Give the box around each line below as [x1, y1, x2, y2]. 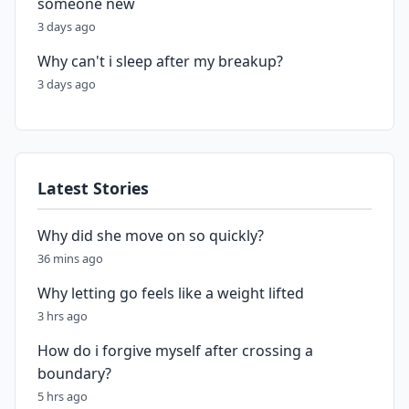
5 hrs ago [37, 388, 88, 404]
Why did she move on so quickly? [37, 225, 264, 246]
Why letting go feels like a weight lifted [37, 283, 304, 303]
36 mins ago [37, 250, 103, 267]
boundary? [37, 363, 111, 383]
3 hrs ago [37, 308, 88, 324]
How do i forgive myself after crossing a [37, 341, 313, 361]
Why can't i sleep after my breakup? [37, 51, 283, 71]
